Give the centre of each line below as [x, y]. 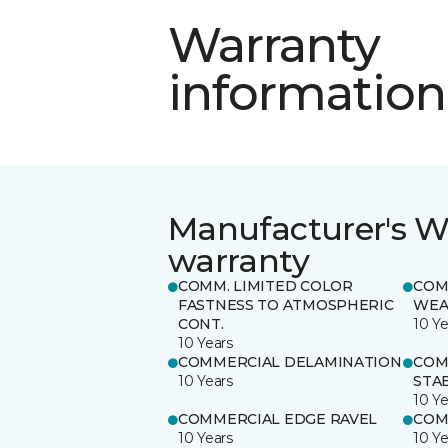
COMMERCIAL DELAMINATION [290, 361]
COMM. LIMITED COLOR [265, 285]
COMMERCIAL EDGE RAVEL [278, 418]
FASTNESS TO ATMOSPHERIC [286, 304]
